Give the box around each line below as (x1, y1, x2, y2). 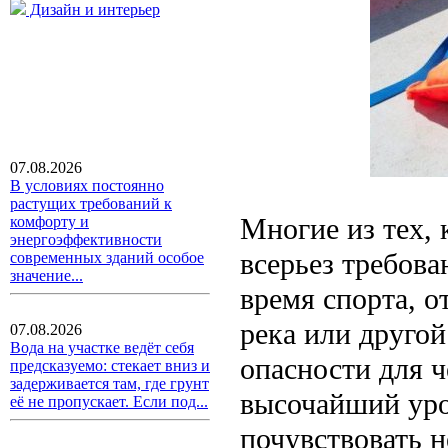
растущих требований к (10, 195, 172, 212)
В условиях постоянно (10, 177, 164, 194)
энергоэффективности (10, 231, 162, 248)
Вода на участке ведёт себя (10, 339, 194, 356)
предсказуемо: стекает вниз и (10, 357, 210, 374)
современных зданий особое (10, 249, 204, 266)
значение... (10, 267, 83, 284)
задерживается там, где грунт (10, 375, 209, 392)
